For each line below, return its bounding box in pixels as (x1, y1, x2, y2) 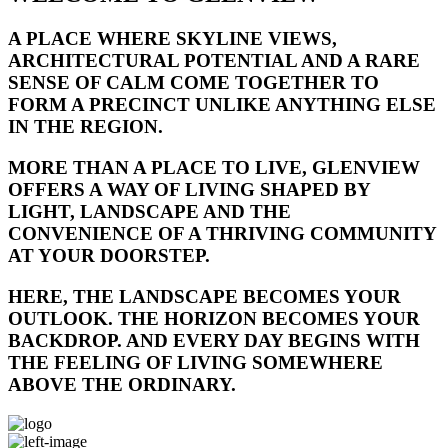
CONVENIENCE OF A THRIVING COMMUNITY (8, 223, 436, 245)
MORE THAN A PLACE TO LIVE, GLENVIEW (8, 157, 420, 179)
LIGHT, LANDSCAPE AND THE (8, 201, 291, 223)
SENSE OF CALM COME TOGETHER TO (8, 72, 379, 94)
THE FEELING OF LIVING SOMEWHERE (8, 351, 383, 373)
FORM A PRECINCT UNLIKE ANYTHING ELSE (8, 94, 436, 116)
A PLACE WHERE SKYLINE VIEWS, (8, 28, 337, 50)
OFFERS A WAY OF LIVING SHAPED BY (8, 179, 370, 201)
